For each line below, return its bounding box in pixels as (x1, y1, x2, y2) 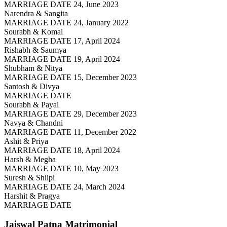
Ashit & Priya (4, 136, 48, 145)
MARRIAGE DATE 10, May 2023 (4, 164, 119, 173)
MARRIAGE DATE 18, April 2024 (4, 145, 120, 155)
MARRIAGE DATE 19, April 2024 (4, 54, 120, 63)
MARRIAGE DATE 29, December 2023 (4, 109, 137, 118)
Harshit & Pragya (4, 191, 60, 200)
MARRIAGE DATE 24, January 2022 (4, 18, 129, 27)
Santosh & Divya (4, 82, 59, 91)
